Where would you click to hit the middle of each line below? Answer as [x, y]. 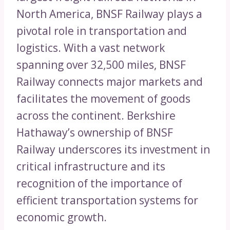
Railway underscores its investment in [113, 150]
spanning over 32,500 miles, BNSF [101, 65]
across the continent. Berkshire [96, 116]
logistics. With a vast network [91, 48]
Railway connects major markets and [110, 82]
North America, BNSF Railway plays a [109, 14]
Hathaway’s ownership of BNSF [95, 133]
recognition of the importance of [99, 184]
